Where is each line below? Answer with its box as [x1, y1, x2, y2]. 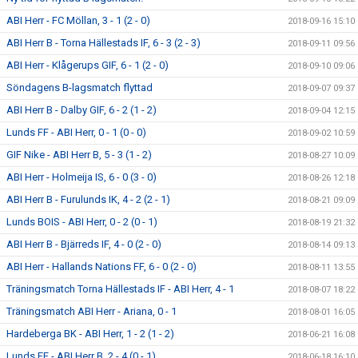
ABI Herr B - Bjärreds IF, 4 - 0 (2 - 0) [6, 238, 161, 250]
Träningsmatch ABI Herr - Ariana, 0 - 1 [6, 305, 177, 317]
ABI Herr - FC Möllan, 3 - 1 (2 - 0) [6, 14, 150, 26]
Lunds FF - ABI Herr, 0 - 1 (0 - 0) [6, 126, 146, 138]
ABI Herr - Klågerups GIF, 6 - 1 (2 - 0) [6, 59, 169, 71]
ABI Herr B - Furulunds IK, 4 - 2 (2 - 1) [6, 193, 170, 205]
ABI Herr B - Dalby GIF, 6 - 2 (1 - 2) [6, 104, 157, 116]
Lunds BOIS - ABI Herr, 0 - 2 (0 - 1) [6, 216, 157, 228]
